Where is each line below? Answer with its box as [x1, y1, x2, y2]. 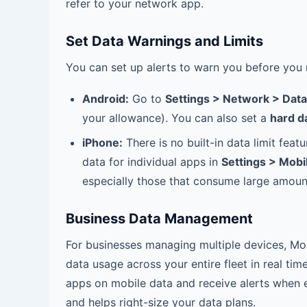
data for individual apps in [82, 155, 221, 169]
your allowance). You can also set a [82, 111, 270, 125]
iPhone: [82, 136, 123, 149]
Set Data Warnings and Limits [66, 33, 263, 49]
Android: [82, 92, 129, 106]
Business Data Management [66, 210, 253, 227]
